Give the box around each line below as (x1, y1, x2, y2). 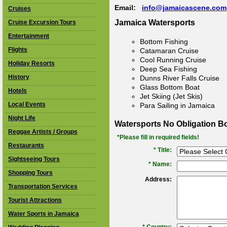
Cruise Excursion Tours (8, 19, 76, 26)
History (8, 73, 29, 81)
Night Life (8, 115, 35, 122)
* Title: (153, 146, 172, 154)
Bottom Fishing (140, 37, 188, 46)
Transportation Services (8, 183, 78, 190)
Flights (8, 46, 27, 53)
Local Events (8, 101, 46, 108)
